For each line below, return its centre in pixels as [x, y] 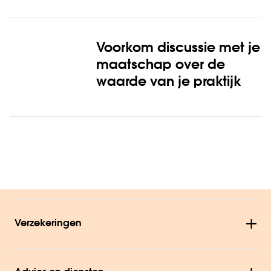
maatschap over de [160, 65]
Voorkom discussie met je [178, 48]
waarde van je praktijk [168, 82]
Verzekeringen [48, 224]
